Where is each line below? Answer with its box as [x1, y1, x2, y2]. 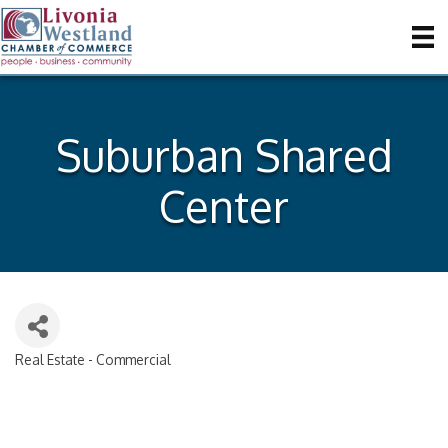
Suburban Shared [55, 128, 393, 182]
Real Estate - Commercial [15, 351, 171, 368]
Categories [14, 363, 105, 385]
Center [159, 179, 289, 233]
